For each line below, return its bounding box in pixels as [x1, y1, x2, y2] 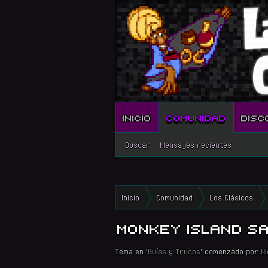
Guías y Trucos [148, 246, 200, 256]
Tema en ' [115, 246, 148, 256]
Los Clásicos [209, 193, 253, 202]
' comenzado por [200, 246, 261, 256]
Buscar [125, 140, 150, 150]
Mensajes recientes [160, 140, 232, 150]
